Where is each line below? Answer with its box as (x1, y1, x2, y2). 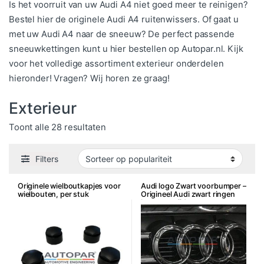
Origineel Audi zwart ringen (140, 190, 235, 199)
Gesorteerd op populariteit (105, 121, 214, 132)
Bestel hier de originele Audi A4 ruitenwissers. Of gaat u (9, 14, 239, 25)
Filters (35, 154, 59, 164)
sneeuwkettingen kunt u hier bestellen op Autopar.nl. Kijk (9, 43, 243, 54)
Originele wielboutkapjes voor (17, 181, 121, 191)
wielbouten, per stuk (17, 190, 89, 199)
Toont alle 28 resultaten (9, 121, 106, 133)
